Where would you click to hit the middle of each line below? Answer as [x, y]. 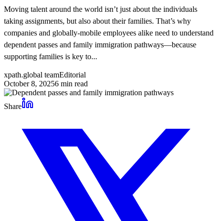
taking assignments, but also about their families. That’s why [97, 21]
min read [73, 83]
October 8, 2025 [29, 83]
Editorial [73, 74]
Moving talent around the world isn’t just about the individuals [101, 9]
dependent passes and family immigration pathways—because [100, 44]
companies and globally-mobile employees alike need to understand [109, 33]
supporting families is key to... [51, 56]
